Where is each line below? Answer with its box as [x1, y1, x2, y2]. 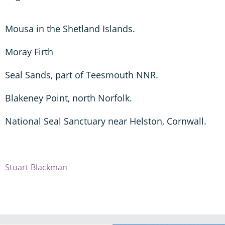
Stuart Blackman [5, 161, 67, 173]
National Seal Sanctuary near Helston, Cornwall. [5, 115, 206, 127]
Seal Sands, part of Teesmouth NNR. [5, 68, 158, 81]
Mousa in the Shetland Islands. [5, 22, 135, 35]
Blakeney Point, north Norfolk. [5, 91, 132, 104]
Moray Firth [5, 45, 53, 58]
